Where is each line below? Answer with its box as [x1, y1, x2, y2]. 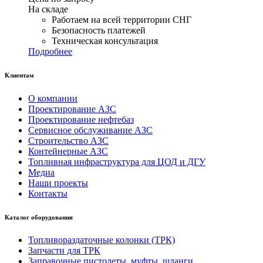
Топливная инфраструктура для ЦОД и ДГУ [28, 156, 205, 167]
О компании [28, 93, 77, 103]
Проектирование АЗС [28, 103, 116, 114]
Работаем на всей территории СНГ [52, 14, 191, 25]
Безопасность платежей [52, 25, 146, 35]
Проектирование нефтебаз [28, 114, 134, 124]
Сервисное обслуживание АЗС [28, 124, 153, 135]
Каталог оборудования [5, 213, 73, 221]
